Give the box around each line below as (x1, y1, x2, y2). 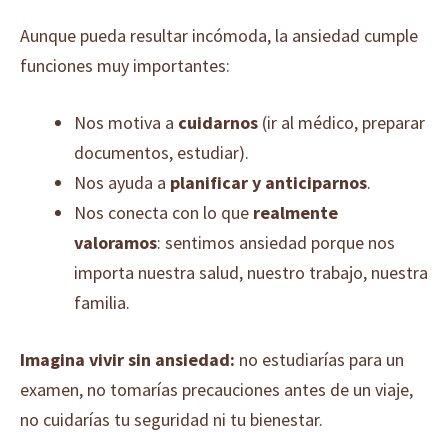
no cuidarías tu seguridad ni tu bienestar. (20, 408, 323, 431)
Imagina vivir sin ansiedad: (20, 348, 235, 371)
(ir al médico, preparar (258, 111, 425, 134)
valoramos (74, 231, 157, 254)
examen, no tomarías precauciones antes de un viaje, (20, 378, 413, 401)
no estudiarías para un (235, 348, 404, 371)
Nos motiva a (74, 111, 178, 134)
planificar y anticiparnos (170, 171, 367, 194)
